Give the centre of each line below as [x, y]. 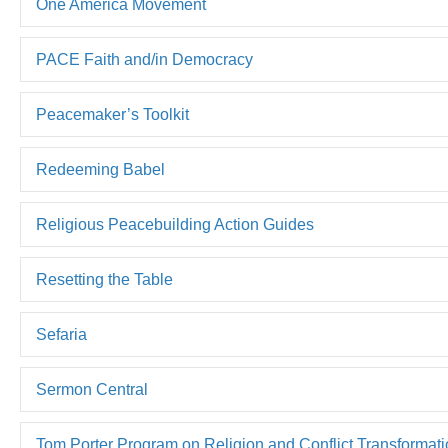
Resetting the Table [104, 279]
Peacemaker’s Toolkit [112, 114]
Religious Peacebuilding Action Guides [175, 224]
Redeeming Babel [100, 169]
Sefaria [61, 334]
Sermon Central [92, 389]
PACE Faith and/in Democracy [144, 59]
